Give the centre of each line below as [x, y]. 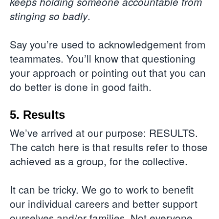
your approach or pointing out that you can [108, 72]
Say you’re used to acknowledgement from [108, 44]
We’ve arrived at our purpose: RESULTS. [104, 132]
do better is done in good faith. [81, 86]
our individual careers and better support [104, 203]
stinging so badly [49, 16]
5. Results [37, 114]
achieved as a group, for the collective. [100, 161]
